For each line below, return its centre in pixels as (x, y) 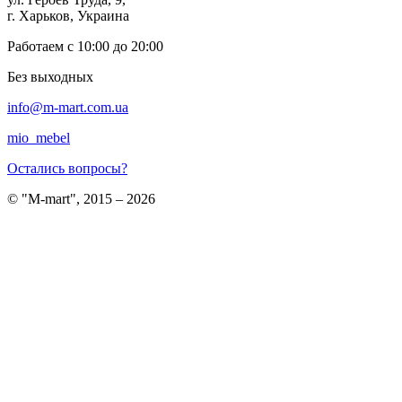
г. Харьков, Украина (68, 16)
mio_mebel (39, 138)
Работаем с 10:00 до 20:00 (85, 47)
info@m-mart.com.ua (68, 108)
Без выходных (50, 77)
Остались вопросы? (67, 169)
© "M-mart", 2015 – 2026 (81, 199)
